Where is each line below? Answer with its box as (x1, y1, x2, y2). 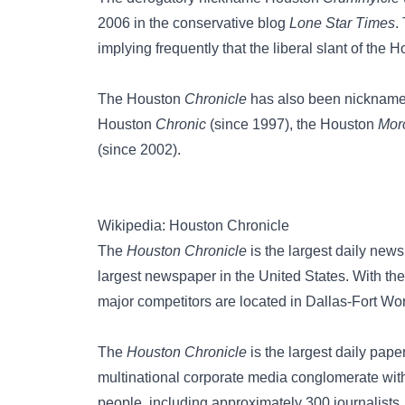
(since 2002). (98, 142, 181, 157)
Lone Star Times (289, 15, 395, 31)
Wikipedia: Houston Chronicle (98, 218, 289, 233)
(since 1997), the (206, 117, 320, 132)
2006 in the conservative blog (98, 15, 289, 31)
